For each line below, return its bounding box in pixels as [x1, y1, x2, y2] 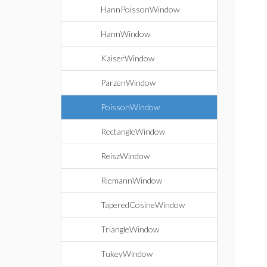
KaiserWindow [101, 53, 154, 63]
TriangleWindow [101, 224, 159, 234]
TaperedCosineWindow [101, 200, 185, 210]
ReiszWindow [101, 151, 150, 161]
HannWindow [101, 29, 150, 39]
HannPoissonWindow [101, 4, 179, 14]
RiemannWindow [101, 175, 162, 185]
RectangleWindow [101, 126, 165, 136]
